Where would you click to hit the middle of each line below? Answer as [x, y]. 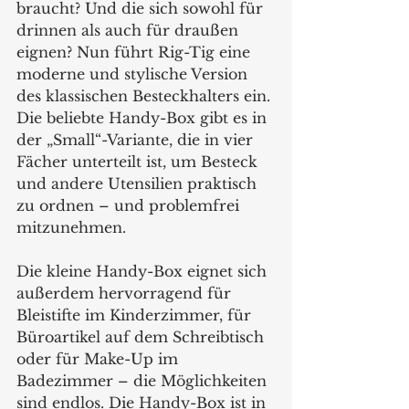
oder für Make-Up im [100, 358]
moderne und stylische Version [134, 73]
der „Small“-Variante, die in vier [137, 139]
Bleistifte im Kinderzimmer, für [136, 315]
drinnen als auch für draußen [130, 30]
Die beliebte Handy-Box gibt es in [144, 117]
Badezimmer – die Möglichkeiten [144, 380]
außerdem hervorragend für [126, 293]
